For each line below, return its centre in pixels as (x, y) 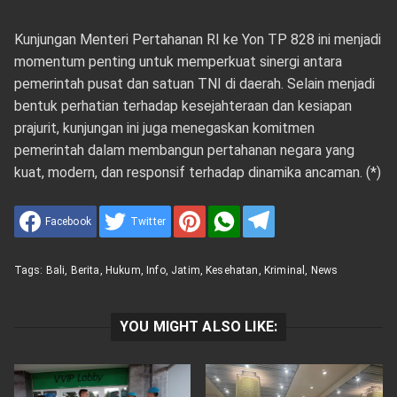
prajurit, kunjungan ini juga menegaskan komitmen (164, 128)
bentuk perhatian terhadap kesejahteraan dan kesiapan (183, 105)
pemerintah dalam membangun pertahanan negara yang (184, 150)
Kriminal (284, 270)
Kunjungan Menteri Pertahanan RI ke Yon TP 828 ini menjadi (197, 39)
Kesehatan (232, 270)
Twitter (148, 221)
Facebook (68, 221)
